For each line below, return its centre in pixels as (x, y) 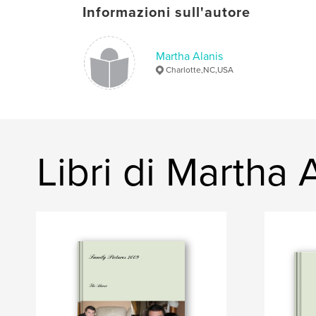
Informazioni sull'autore (166, 12)
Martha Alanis (189, 56)
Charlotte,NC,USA (200, 69)
